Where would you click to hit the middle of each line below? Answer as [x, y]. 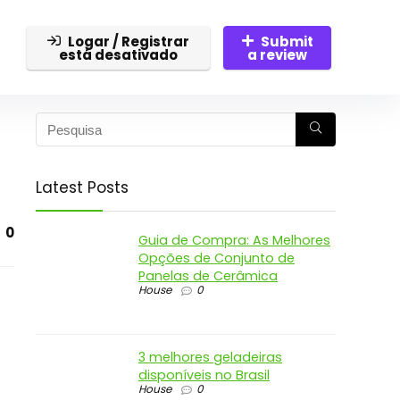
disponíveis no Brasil [204, 375]
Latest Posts [82, 187]
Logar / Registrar [129, 41]
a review [278, 54]
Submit [287, 41]
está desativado [119, 54]
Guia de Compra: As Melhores [234, 240]
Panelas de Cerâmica [208, 276]
